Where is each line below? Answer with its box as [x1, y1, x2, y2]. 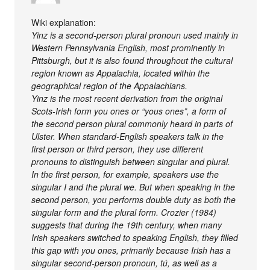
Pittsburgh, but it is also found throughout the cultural [31, 54, 233, 66]
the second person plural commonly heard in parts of [31, 117, 233, 130]
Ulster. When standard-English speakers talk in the [31, 130, 224, 142]
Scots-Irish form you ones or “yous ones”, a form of [31, 104, 227, 117]
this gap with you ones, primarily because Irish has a [31, 243, 231, 256]
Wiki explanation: [31, 16, 96, 28]
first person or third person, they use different [31, 142, 204, 155]
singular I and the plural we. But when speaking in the [31, 180, 236, 193]
